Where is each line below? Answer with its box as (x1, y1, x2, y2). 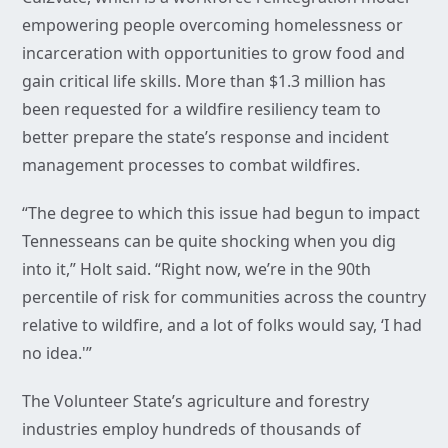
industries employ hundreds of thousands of (22, 418, 361, 441)
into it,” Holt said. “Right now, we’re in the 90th (22, 258, 371, 281)
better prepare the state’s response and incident (22, 126, 389, 149)
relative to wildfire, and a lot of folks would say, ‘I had (22, 314, 422, 337)
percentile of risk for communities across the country (22, 286, 426, 309)
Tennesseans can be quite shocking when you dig (22, 230, 396, 253)
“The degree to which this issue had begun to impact (22, 202, 420, 225)
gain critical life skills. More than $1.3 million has (22, 70, 386, 93)
